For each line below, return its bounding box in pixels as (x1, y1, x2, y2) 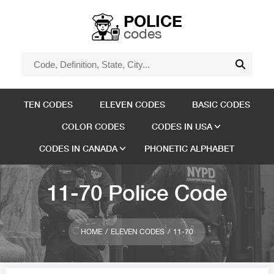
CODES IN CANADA (39, 143, 118, 154)
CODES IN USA (151, 121, 212, 131)
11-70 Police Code (46, 180, 227, 206)
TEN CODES (23, 99, 73, 109)
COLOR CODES (61, 121, 125, 131)
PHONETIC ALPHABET (144, 143, 235, 154)
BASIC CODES (191, 99, 250, 109)
